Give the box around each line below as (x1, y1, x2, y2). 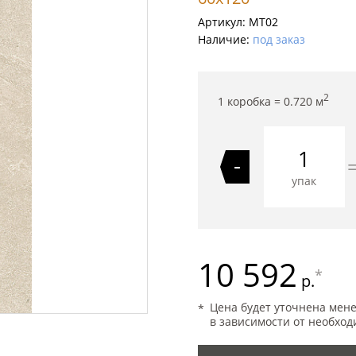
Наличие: (197, 32, 253, 47)
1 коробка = (217, 93, 284, 109)
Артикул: (197, 14, 249, 29)
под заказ (252, 32, 305, 47)
